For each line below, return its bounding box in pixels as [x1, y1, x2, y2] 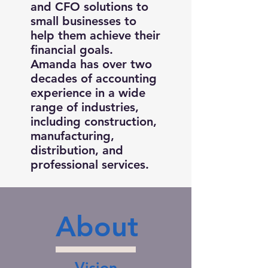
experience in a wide [31, 86, 145, 100]
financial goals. [31, 42, 113, 57]
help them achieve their [31, 28, 160, 42]
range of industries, [31, 100, 139, 114]
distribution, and [31, 143, 123, 157]
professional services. [31, 157, 153, 172]
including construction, [31, 114, 157, 129]
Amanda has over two [31, 57, 152, 71]
